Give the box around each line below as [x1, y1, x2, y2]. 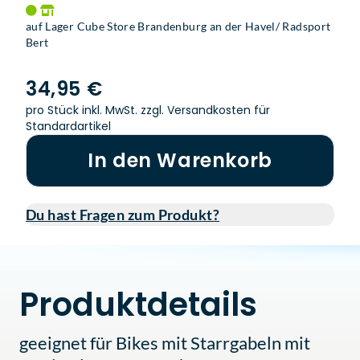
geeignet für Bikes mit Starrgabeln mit [19, 332, 310, 354]
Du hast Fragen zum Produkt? [26, 206, 220, 224]
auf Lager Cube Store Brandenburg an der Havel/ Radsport [26, 19, 331, 34]
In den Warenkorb [88, 147, 272, 174]
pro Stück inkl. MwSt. [26, 102, 141, 119]
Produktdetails [19, 282, 257, 328]
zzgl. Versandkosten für [141, 102, 270, 119]
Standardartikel [26, 118, 111, 135]
